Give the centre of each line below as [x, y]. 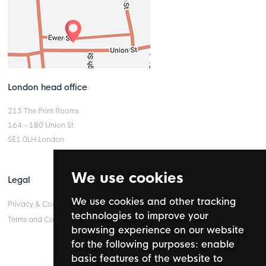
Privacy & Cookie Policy [48, 204]
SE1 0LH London [36, 139]
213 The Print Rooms [43, 111]
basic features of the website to [147, 259]
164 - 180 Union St [41, 125]
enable [218, 244]
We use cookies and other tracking [154, 202]
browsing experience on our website [158, 230]
